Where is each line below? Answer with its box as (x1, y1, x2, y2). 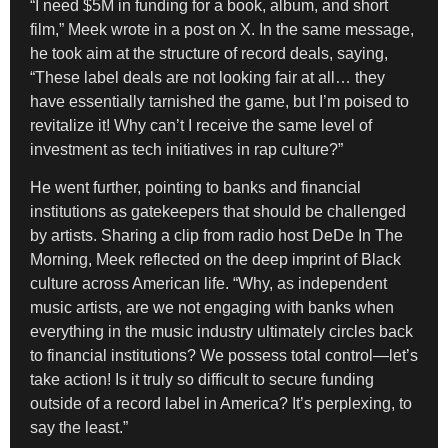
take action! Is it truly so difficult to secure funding (30, 371, 374, 389)
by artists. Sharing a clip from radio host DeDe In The (30, 227, 403, 245)
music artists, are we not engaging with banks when (30, 299, 394, 317)
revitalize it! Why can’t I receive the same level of (30, 116, 372, 134)
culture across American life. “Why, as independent (30, 275, 387, 293)
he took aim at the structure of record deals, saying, (30, 44, 388, 62)
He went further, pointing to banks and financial (30, 179, 361, 197)
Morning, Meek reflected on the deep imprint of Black (30, 251, 401, 269)
